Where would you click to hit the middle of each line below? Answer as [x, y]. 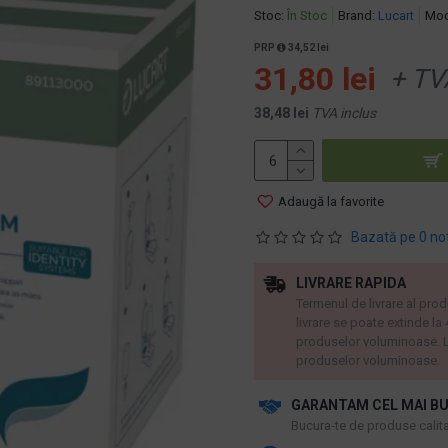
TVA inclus [344, 113]
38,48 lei [281, 113]
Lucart [396, 15]
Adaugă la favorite [331, 201]
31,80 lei [315, 79]
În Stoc [307, 15]
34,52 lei [307, 47]
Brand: [356, 15]
